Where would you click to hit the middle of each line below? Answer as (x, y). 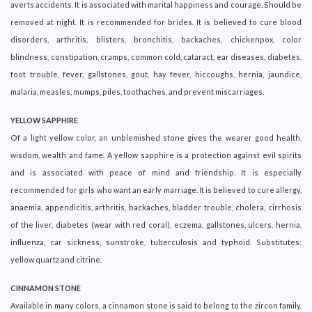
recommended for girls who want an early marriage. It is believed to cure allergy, (156, 189)
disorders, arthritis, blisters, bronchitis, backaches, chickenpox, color (156, 39)
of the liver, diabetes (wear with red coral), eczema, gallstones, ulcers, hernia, (156, 224)
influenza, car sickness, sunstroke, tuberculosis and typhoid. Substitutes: (156, 242)
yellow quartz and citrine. (56, 259)
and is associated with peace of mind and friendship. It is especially (156, 172)
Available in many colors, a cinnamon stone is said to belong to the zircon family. (156, 305)
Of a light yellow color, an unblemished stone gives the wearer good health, (156, 137)
